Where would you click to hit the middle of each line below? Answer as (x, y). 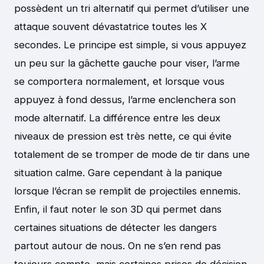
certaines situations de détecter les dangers (115, 228)
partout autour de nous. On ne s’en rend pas (118, 246)
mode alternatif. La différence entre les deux (117, 118)
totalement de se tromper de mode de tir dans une (132, 155)
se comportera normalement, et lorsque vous (119, 82)
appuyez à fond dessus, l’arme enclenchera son (125, 100)
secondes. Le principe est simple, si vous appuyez (130, 45)
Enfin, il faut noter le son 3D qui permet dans (118, 209)
